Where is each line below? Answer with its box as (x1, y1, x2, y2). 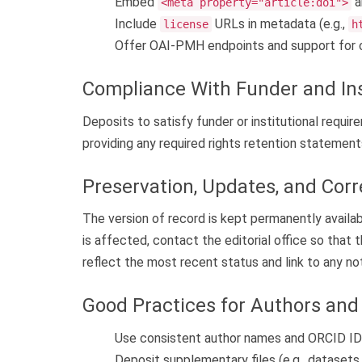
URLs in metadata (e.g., (212, 16, 348, 32)
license (163, 18, 208, 32)
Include (115, 16, 160, 32)
